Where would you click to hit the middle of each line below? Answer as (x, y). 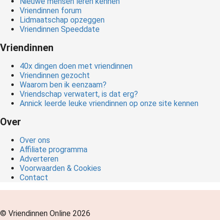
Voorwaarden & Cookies (60, 168)
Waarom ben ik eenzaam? (63, 85)
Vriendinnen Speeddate (60, 29)
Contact (34, 178)
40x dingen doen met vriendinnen (76, 66)
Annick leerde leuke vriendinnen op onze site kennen (110, 104)
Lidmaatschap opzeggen (62, 20)
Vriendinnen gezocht (55, 76)
